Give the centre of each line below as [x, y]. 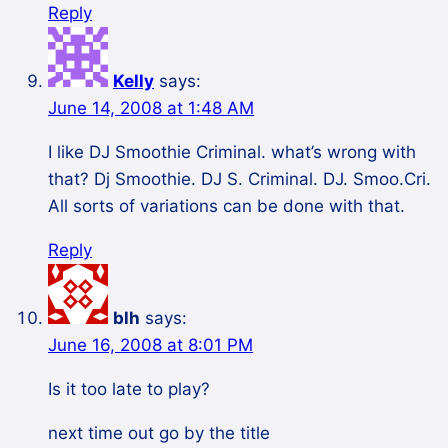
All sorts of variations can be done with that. [226, 206]
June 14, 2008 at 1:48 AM [151, 108]
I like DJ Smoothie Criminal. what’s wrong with [232, 152]
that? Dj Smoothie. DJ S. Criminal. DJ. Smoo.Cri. [239, 179]
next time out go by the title [159, 433]
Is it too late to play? [129, 389]
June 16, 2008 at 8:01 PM [150, 345]
